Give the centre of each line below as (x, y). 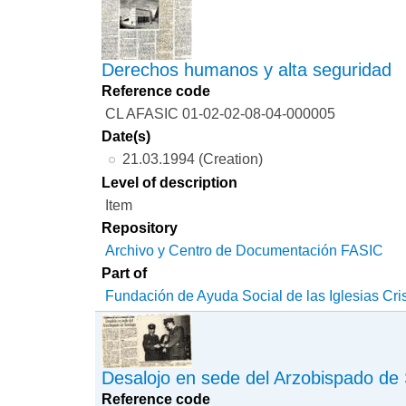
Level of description (170, 183)
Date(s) (126, 136)
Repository (140, 228)
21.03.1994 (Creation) (192, 159)
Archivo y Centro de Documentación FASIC (245, 251)
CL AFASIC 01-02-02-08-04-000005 (221, 114)
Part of (125, 273)
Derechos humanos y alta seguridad (247, 70)
